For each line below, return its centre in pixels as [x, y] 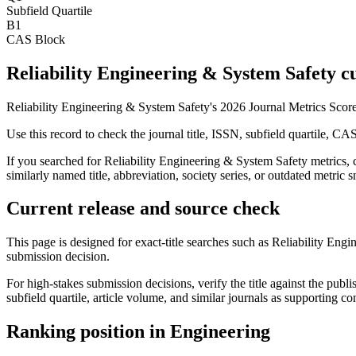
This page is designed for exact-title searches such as [139, 242]
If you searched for [55, 161]
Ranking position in [88, 332]
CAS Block [36, 39]
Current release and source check [143, 209]
